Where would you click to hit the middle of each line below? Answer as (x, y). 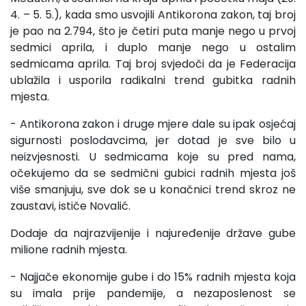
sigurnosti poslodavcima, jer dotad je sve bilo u (153, 140)
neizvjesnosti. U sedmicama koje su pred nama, (153, 156)
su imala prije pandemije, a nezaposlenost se (153, 293)
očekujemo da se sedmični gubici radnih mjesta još (153, 173)
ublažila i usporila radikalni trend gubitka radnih (153, 80)
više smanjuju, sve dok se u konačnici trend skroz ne (153, 189)
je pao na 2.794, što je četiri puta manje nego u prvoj (153, 31)
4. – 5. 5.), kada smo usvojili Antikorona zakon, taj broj (153, 14)
